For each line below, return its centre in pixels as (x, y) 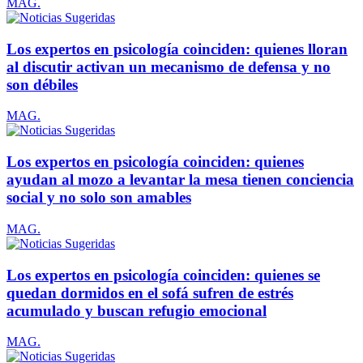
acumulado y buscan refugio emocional (137, 310)
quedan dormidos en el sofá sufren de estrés (150, 293)
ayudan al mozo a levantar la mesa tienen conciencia (180, 180)
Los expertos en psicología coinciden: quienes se (163, 275)
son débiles (42, 84)
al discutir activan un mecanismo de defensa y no (169, 66)
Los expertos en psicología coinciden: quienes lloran (177, 49)
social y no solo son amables (99, 198)
